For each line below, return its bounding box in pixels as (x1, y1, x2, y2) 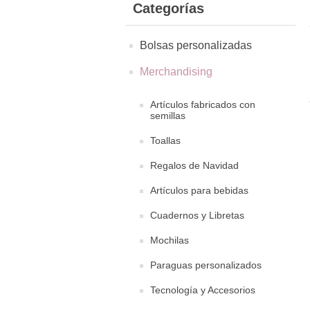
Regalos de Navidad (150, 160, 239, 171)
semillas (150, 110, 185, 121)
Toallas (150, 135, 181, 146)
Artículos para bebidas (150, 185, 248, 196)
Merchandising (140, 66, 212, 77)
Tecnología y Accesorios (150, 284, 255, 295)
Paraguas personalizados (150, 259, 262, 271)
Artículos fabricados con (150, 99, 255, 110)
